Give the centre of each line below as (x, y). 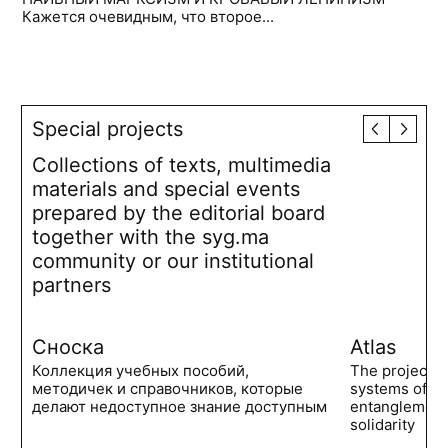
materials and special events (166, 189)
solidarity (383, 425)
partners (72, 285)
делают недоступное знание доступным (180, 407)
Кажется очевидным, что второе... (148, 17)
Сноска (68, 347)
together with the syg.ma (151, 237)
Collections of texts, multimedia (182, 165)
